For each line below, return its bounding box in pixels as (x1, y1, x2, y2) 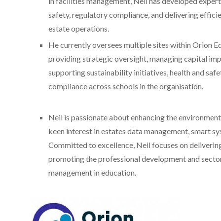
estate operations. (48, 24, 109, 33)
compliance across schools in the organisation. (48, 81, 203, 91)
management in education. (48, 168, 136, 177)
